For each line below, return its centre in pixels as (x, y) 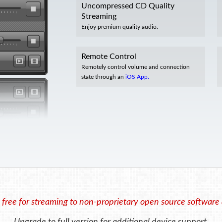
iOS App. (137, 77)
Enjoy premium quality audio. (120, 27)
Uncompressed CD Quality (128, 6)
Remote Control (109, 56)
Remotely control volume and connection (136, 67)
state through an (103, 77)
